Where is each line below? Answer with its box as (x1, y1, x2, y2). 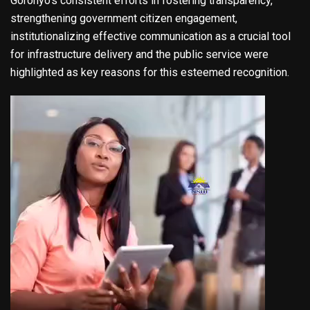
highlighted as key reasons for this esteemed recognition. (10, 66, 289, 80)
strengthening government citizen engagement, (10, 12, 237, 26)
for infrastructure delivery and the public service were (10, 48, 268, 62)
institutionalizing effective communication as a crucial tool (10, 30, 291, 44)
